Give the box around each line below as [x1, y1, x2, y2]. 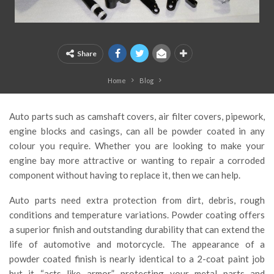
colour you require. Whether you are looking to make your [9, 139, 265, 151]
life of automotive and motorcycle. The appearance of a [9, 238, 265, 250]
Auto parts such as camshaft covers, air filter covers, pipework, [9, 110, 265, 122]
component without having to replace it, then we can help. [9, 169, 240, 180]
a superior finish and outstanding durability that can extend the [9, 223, 265, 235]
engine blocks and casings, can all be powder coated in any [9, 125, 265, 136]
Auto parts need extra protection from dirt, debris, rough [9, 194, 265, 206]
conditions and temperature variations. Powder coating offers [9, 209, 265, 220]
